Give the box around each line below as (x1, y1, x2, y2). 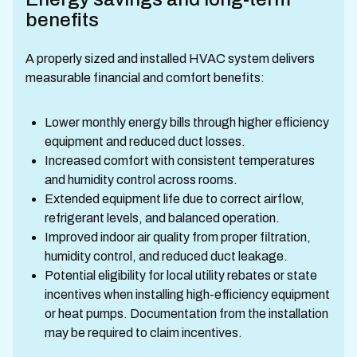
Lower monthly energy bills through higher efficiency (45, 116, 329, 129)
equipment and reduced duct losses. (45, 135, 245, 148)
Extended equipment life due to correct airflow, (45, 192, 304, 206)
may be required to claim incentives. (45, 326, 242, 339)
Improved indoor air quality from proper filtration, (45, 230, 311, 244)
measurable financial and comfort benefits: (25, 71, 265, 84)
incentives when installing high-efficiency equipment (45, 288, 330, 301)
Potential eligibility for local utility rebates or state (45, 269, 317, 282)
